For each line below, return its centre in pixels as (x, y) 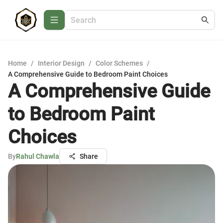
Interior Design (61, 63)
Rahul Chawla (38, 156)
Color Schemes (119, 63)
